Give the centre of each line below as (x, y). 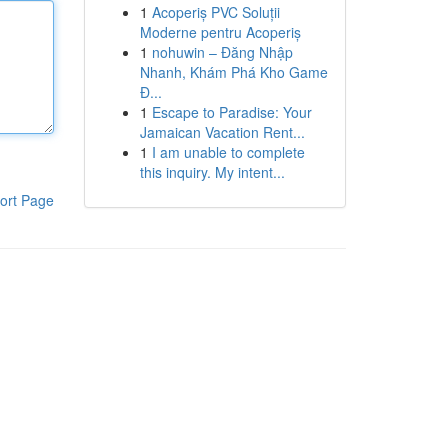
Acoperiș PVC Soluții (215, 12)
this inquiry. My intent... (212, 172)
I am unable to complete (228, 152)
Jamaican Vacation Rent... (222, 132)
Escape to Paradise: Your (231, 112)
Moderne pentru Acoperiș (220, 32)
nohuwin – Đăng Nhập (222, 52)
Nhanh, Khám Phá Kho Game (233, 72)
